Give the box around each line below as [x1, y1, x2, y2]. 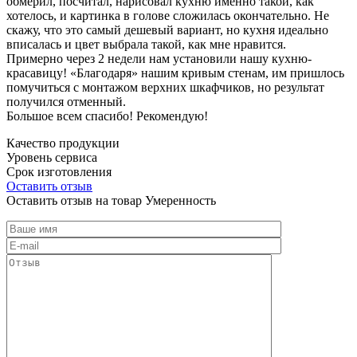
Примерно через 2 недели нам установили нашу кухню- [6, 51, 312, 65]
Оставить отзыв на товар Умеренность [6, 193, 216, 207]
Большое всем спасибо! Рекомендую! [6, 108, 208, 123]
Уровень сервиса [6, 150, 97, 164]
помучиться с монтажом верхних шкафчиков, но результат [6, 80, 324, 94]
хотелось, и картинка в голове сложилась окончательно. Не [6, 8, 329, 22]
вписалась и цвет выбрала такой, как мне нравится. [6, 37, 286, 51]
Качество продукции [6, 135, 120, 150]
